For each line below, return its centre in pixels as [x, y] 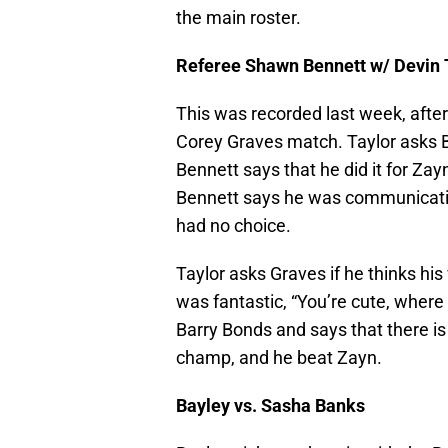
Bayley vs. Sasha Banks [270, 406]
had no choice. [233, 226]
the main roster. [238, 18]
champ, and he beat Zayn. [279, 358]
